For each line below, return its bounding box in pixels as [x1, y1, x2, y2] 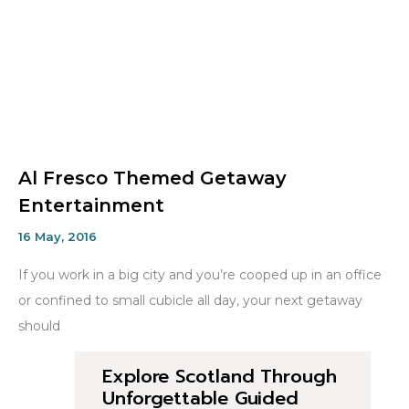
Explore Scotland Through [102, 362, 337, 391]
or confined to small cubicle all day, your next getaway [18, 292, 362, 309]
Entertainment [18, 194, 164, 217]
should [18, 318, 60, 335]
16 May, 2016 [18, 229, 97, 245]
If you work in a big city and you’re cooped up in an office [18, 267, 382, 284]
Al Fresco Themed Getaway [18, 167, 287, 190]
